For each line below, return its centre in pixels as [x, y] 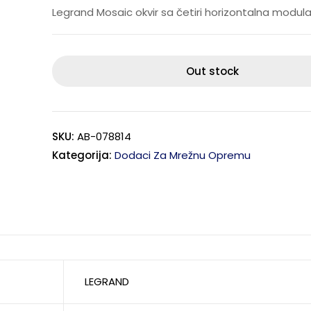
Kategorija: [83, 155]
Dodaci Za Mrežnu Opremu [182, 155]
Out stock [213, 71]
